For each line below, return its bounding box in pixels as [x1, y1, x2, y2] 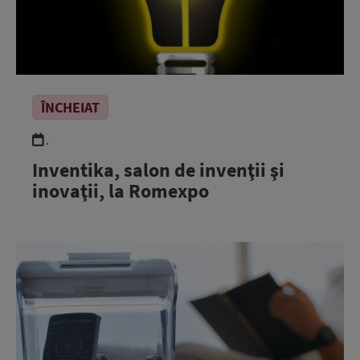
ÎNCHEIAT [41, 98, 100, 117]
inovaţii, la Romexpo [32, 178, 209, 203]
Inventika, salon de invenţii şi [32, 157, 284, 182]
